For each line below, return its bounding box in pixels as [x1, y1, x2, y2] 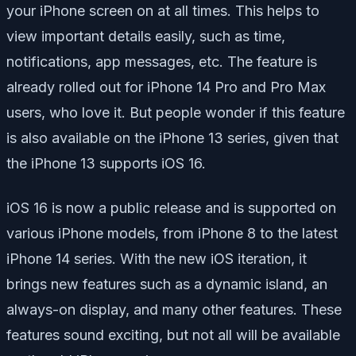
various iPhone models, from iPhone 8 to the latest [6, 224, 338, 242]
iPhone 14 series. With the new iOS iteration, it [6, 250, 307, 267]
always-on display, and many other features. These [6, 300, 342, 318]
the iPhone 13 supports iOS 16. [6, 154, 206, 172]
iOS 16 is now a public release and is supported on [6, 199, 336, 216]
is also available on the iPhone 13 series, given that [6, 129, 339, 146]
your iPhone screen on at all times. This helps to [6, 2, 319, 19]
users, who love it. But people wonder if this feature [6, 103, 345, 121]
